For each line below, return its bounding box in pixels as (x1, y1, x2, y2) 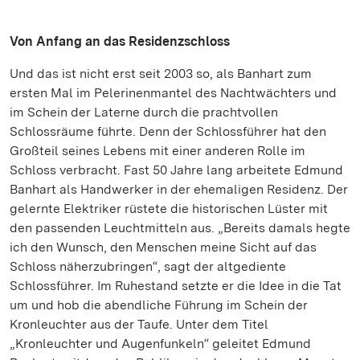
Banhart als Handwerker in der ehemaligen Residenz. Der (10, 182, 348, 197)
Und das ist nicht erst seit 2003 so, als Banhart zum (10, 66, 312, 81)
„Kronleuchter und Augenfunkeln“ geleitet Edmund (10, 336, 311, 351)
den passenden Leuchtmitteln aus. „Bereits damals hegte (10, 220, 350, 235)
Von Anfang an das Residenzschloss (10, 34, 230, 49)
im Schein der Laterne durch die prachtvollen (10, 104, 278, 120)
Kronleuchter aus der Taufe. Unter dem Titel (10, 317, 268, 332)
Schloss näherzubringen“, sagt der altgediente (10, 259, 286, 274)
